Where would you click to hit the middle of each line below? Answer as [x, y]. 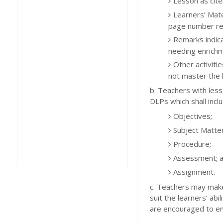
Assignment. [194, 171]
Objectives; [193, 116]
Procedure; [192, 144]
